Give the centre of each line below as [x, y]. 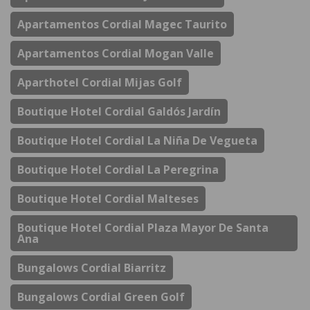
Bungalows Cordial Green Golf [101, 297]
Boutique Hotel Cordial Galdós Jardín [119, 112]
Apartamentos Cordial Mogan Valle [116, 54]
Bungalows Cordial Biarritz [92, 268]
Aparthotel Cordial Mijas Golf [100, 83]
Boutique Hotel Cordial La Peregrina [118, 170]
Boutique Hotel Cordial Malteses [108, 199]
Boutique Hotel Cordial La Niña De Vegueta [137, 141]
